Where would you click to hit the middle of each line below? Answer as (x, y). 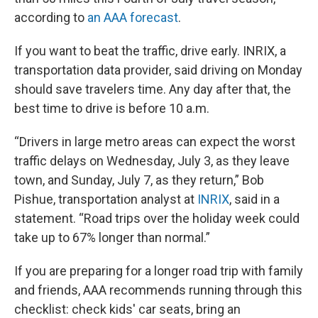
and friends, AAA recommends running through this (158, 290)
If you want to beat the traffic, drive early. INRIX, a (150, 51)
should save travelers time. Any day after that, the (153, 89)
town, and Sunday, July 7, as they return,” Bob (139, 180)
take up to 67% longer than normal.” (114, 237)
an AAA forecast (133, 17)
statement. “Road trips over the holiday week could (157, 218)
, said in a (254, 199)
